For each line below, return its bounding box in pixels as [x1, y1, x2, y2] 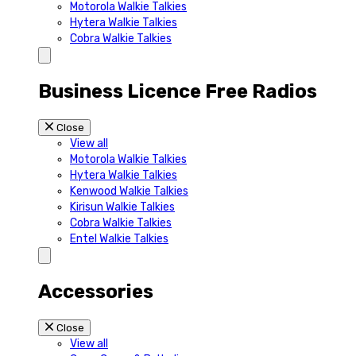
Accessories [38, 281, 153, 304]
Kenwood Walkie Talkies [70, 184, 188, 199]
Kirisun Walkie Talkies [70, 200, 175, 215]
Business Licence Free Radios [38, 80, 317, 103]
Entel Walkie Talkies [70, 232, 168, 246]
